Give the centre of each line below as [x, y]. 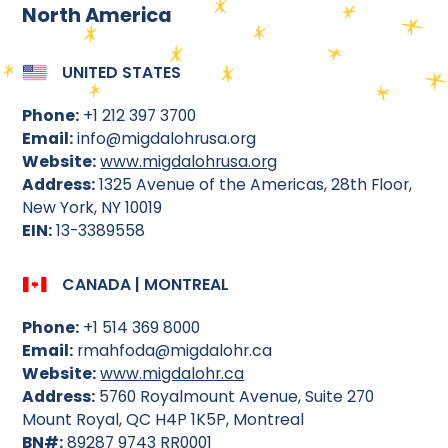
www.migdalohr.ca [172, 374]
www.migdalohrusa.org [189, 161]
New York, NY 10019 [92, 207]
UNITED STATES [121, 72]
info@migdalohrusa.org [165, 138]
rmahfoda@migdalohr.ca [173, 351]
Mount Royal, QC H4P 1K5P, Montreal [163, 420]
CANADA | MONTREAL [145, 285]
